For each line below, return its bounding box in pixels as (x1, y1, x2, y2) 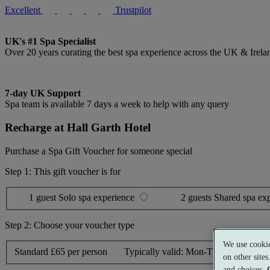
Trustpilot (115, 5, 151, 16)
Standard (14, 246, 51, 257)
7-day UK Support (5, 88, 81, 99)
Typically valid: (124, 246, 186, 257)
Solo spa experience (58, 192, 137, 203)
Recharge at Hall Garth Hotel (5, 121, 151, 134)
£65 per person (51, 246, 107, 257)
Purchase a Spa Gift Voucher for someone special (5, 145, 192, 156)
